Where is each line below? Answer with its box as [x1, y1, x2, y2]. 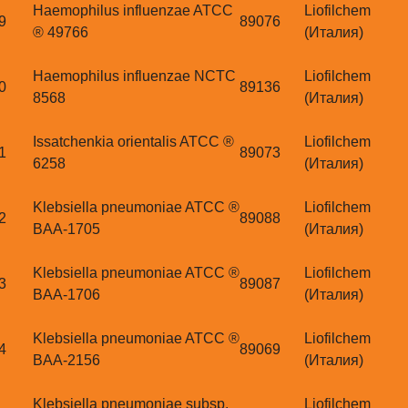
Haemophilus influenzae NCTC [33, 68, 236, 85]
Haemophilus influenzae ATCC [33, 3, 233, 19]
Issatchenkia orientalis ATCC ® [33, 134, 234, 150]
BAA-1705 [33, 221, 100, 238]
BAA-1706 [33, 287, 100, 303]
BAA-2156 [33, 352, 100, 369]
